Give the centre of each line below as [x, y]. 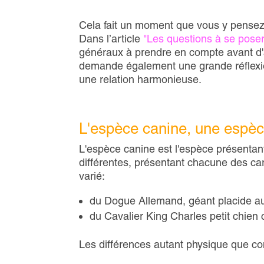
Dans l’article [111, 39]
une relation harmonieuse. [141, 80]
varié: [92, 176]
